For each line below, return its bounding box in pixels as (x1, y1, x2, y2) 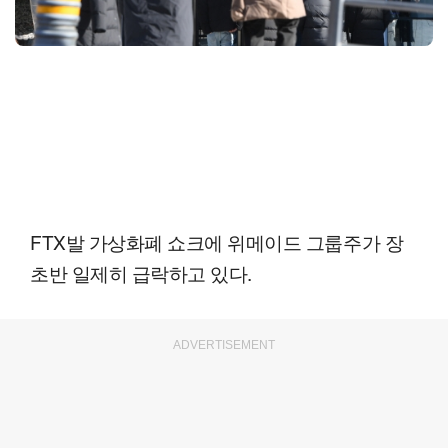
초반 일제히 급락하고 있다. (30, 259, 252, 287)
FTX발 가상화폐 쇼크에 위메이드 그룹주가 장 (30, 228, 404, 256)
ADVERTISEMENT (173, 338, 275, 353)
